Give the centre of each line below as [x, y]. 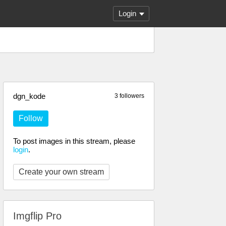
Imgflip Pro [37, 216]
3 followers [129, 96]
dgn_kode [29, 96]
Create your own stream [61, 172]
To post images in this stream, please [74, 141]
